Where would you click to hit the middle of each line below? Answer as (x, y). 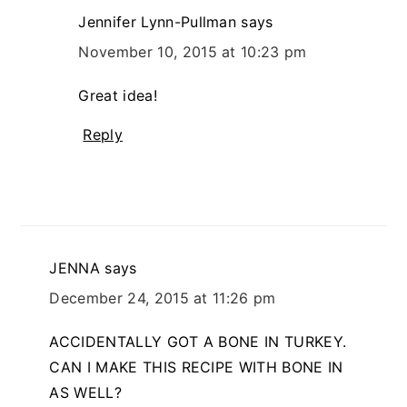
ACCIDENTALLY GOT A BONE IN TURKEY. (198, 341)
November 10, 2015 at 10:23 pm (193, 51)
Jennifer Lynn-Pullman (158, 21)
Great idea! (118, 95)
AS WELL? (85, 392)
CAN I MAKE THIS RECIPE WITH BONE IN (196, 367)
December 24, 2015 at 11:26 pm (163, 298)
